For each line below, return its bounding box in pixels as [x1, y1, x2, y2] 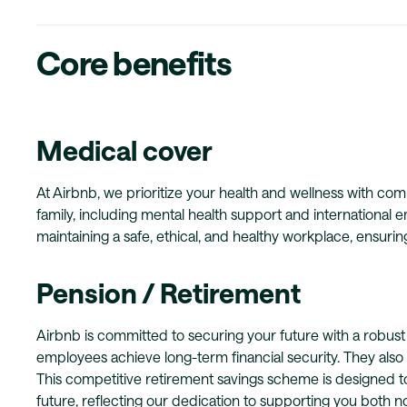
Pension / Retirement [36, 276, 301, 309]
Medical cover [36, 134, 213, 166]
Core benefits [36, 43, 233, 82]
